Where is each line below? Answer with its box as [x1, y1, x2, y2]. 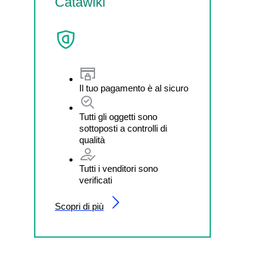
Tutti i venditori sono [79, 163, 158, 174]
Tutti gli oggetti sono [79, 112, 157, 122]
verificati [79, 175, 112, 186]
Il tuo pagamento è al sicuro [79, 83, 188, 94]
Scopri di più [55, 201, 104, 212]
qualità [79, 135, 105, 146]
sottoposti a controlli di [79, 123, 167, 134]
